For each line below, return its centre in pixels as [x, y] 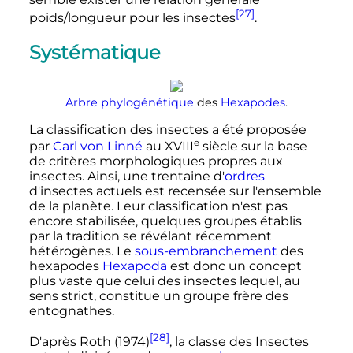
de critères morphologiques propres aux [156, 162]
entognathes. [71, 311]
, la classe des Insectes [239, 342]
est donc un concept [234, 266]
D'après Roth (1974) [89, 342]
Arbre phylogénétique [130, 102]
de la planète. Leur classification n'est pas [158, 206]
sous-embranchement [206, 251]
